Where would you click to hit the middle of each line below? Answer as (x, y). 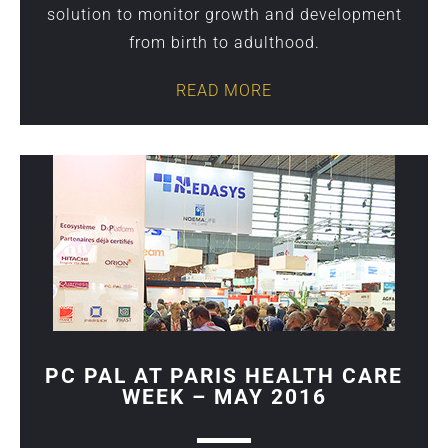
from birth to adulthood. (224, 42)
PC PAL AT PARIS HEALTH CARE (224, 375)
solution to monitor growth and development (224, 14)
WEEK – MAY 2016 (224, 396)
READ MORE (224, 90)
